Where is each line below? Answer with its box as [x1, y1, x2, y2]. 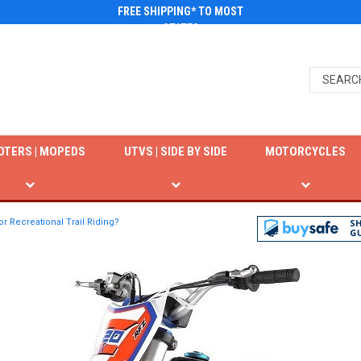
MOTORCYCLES [265, 144, 346, 159]
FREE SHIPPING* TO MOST [118, 5, 243, 18]
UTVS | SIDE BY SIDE [123, 144, 227, 159]
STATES [162, 22, 199, 35]
